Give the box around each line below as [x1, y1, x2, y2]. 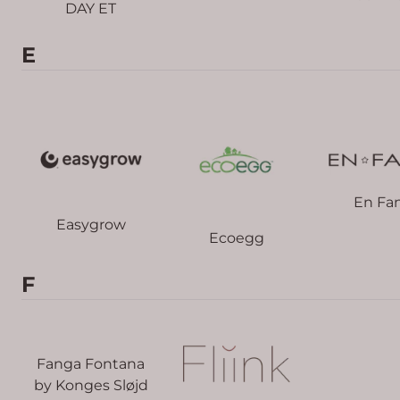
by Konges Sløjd [33, 376, 148, 394]
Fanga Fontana [37, 354, 145, 372]
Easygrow [55, 216, 126, 234]
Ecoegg [208, 229, 264, 247]
